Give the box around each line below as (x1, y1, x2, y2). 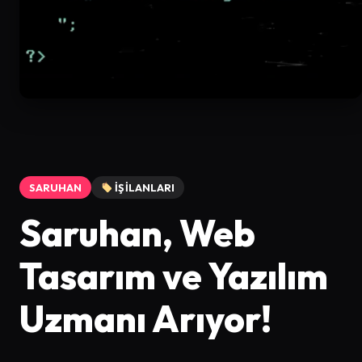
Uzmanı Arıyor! (19, 295, 271, 342)
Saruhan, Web (19, 209, 255, 256)
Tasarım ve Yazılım (19, 252, 328, 299)
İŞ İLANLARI (112, 180, 175, 194)
